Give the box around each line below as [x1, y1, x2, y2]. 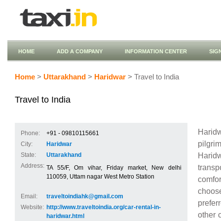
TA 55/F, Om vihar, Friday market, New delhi [46, 164, 182, 171]
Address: [21, 162, 44, 169]
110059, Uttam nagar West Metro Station [46, 173, 154, 180]
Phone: [21, 130, 40, 137]
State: [21, 151, 36, 158]
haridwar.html [46, 213, 84, 220]
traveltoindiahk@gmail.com [46, 193, 123, 200]
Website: [21, 204, 44, 211]
